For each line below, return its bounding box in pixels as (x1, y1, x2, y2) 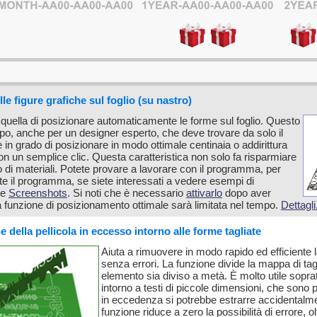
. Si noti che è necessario (67, 187, 186, 199)
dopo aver (222, 187, 271, 199)
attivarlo (186, 187, 222, 199)
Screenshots (8, 187, 67, 199)
